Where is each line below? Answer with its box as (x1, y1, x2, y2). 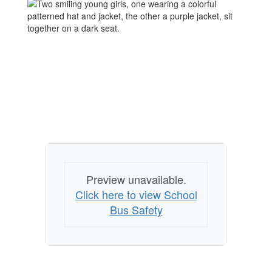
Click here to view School (75, 186, 197, 202)
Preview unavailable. (86, 171, 186, 187)
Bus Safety (109, 202, 163, 217)
